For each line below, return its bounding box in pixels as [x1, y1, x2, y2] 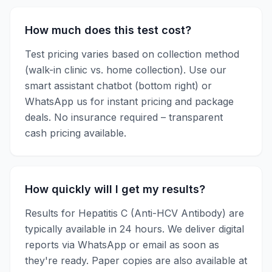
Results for [25, 207, 78, 219]
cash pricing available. [25, 127, 126, 139]
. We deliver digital [162, 223, 244, 235]
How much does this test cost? [25, 24, 191, 36]
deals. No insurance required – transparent [25, 111, 223, 123]
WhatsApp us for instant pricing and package [25, 95, 234, 107]
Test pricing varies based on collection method [25, 48, 239, 60]
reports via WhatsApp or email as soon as [25, 239, 219, 251]
